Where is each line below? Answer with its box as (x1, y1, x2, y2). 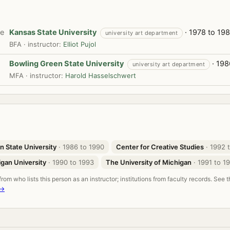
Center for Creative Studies (116, 143, 204, 151)
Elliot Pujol (63, 40, 96, 48)
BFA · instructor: (9, 40, 63, 48)
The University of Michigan (106, 158, 191, 166)
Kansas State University (9, 28, 97, 37)
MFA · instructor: (9, 71, 65, 80)
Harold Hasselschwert (65, 71, 136, 80)
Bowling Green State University (9, 59, 124, 68)
